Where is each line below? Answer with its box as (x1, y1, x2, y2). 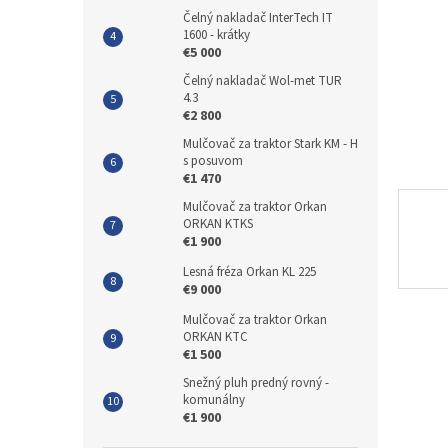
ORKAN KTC (183, 328, 248, 346)
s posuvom (183, 152, 243, 170)
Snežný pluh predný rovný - (183, 374, 329, 392)
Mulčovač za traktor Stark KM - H (183, 135, 358, 153)
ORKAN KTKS (183, 215, 253, 233)
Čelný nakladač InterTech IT (183, 9, 333, 27)
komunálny (183, 391, 245, 409)
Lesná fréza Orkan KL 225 (183, 263, 316, 281)
